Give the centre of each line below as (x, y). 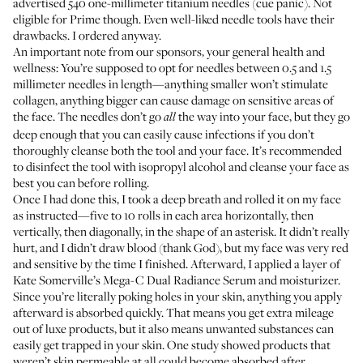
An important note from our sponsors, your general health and (169, 51)
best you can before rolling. (81, 182)
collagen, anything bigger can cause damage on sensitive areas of (173, 100)
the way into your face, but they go (263, 116)
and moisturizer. (298, 280)
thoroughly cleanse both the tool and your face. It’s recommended (177, 150)
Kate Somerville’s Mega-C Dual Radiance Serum (135, 280)
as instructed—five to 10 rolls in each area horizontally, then (163, 215)
